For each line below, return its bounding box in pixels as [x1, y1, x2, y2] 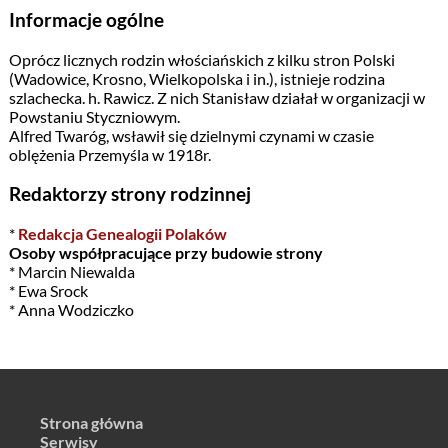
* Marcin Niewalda [8, 261, 135, 281]
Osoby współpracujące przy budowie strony [8, 242, 323, 262]
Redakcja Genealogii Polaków [17, 223, 227, 243]
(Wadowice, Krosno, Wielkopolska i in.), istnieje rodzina [8, 69, 385, 89]
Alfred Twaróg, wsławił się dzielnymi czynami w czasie [8, 126, 374, 146]
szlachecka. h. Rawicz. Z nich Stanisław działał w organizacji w [8, 88, 425, 108]
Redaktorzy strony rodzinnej [8, 182, 251, 205]
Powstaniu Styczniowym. [8, 107, 180, 127]
